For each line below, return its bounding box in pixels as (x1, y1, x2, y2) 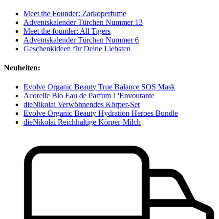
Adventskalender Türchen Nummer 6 (23, 35, 139, 44)
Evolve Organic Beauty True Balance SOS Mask (23, 83, 175, 91)
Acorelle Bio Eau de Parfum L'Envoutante (23, 91, 154, 100)
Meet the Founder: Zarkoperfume (23, 9, 126, 18)
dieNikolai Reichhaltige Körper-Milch (23, 118, 141, 127)
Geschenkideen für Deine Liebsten (23, 44, 131, 53)
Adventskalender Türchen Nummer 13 (23, 18, 143, 26)
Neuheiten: (4, 64, 40, 72)
